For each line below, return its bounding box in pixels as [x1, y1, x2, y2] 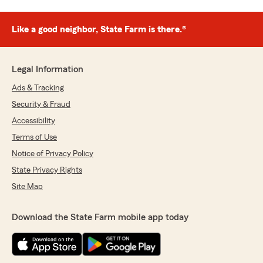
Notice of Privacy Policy [12, 150, 93, 159]
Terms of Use [12, 133, 57, 142]
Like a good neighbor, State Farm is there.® [12, 25, 186, 35]
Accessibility [12, 117, 55, 126]
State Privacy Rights [12, 166, 82, 175]
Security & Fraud [12, 100, 70, 109]
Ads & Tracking [12, 84, 64, 93]
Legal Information [12, 65, 83, 75]
